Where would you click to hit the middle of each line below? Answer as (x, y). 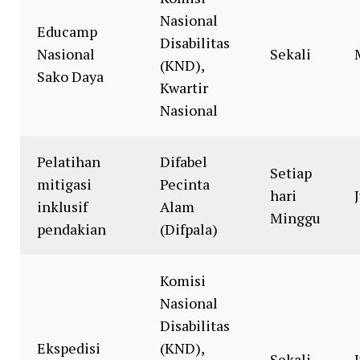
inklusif (62, 207)
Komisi (183, 280)
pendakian (72, 229)
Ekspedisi (69, 348)
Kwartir (184, 88)
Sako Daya (70, 76)
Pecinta (185, 184)
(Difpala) (189, 229)
